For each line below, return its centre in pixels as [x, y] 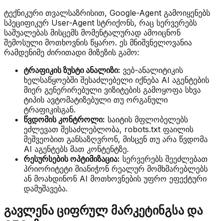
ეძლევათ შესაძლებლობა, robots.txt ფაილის [109, 129]
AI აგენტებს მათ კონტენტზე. [76, 149]
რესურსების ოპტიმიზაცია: [72, 159]
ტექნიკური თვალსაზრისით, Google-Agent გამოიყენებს [107, 13]
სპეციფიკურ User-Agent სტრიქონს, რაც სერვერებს [100, 23]
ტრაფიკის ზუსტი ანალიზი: [72, 70]
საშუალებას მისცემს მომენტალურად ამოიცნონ [92, 33]
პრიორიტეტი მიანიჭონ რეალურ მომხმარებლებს [116, 169]
